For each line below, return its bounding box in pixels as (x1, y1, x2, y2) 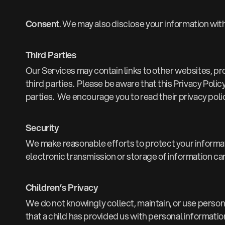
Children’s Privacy (25, 181, 98, 194)
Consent (25, 17, 59, 31)
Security (25, 121, 59, 135)
